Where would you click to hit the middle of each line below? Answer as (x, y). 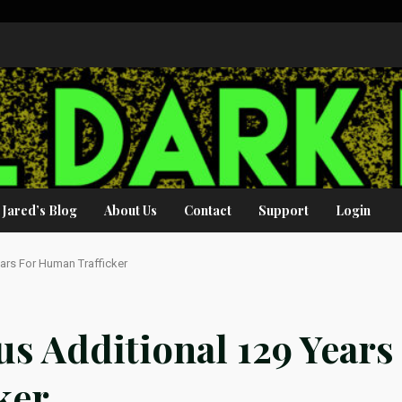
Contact (208, 210)
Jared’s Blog (40, 210)
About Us (131, 210)
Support (284, 210)
